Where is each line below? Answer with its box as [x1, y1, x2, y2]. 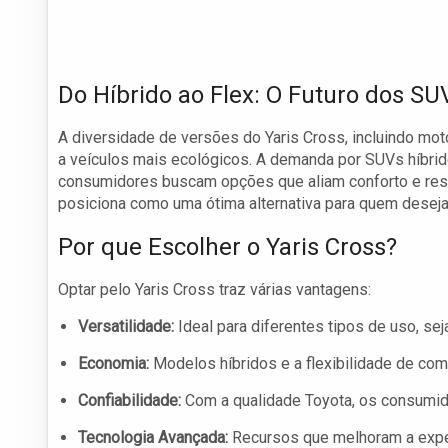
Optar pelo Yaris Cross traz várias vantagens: [58, 280, 371, 300]
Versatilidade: [78, 317, 174, 337]
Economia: [78, 354, 149, 374]
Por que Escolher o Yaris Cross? [58, 233, 397, 262]
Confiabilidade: [78, 391, 181, 411]
